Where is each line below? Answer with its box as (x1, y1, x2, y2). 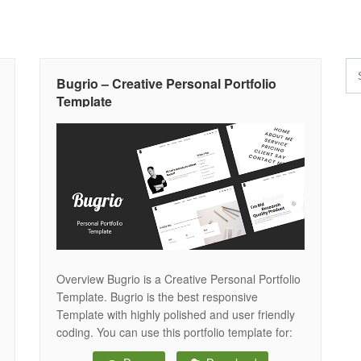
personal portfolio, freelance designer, (56, 341, 249, 358)
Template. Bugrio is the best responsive (56, 288, 258, 305)
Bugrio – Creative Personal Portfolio (56, 74, 276, 93)
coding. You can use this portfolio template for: (56, 323, 293, 340)
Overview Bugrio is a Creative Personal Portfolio (56, 270, 301, 287)
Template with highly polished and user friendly (56, 305, 295, 322)
